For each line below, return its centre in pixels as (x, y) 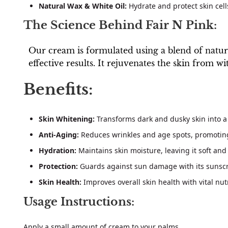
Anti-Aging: (59, 135)
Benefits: (58, 89)
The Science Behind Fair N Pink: (120, 25)
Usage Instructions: (79, 202)
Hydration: (58, 151)
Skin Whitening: (67, 119)
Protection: (58, 166)
